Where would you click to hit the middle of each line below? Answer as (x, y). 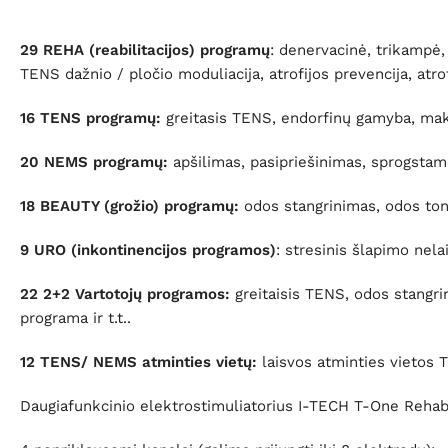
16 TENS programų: (90, 118)
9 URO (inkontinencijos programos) (148, 250)
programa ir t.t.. (75, 318)
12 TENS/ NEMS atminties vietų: (138, 362)
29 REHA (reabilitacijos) (107, 50)
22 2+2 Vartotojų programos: (125, 294)
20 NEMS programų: (94, 162)
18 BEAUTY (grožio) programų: (129, 206)
